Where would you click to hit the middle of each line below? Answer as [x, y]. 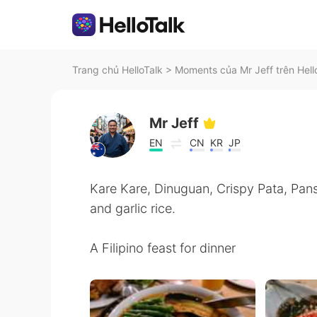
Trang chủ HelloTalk [119, 70]
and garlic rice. [133, 208]
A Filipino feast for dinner [163, 248]
